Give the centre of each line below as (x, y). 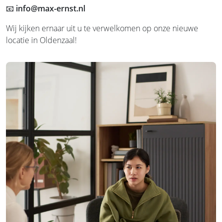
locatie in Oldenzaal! (41, 40)
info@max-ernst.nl (51, 8)
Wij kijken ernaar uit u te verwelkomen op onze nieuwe (102, 28)
